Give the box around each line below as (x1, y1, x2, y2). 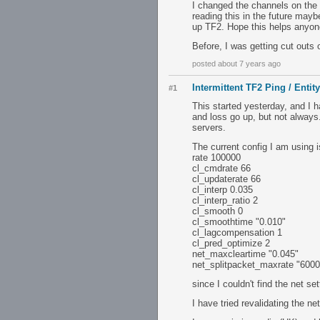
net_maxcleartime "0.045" (192, 249, 299, 259)
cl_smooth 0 (192, 206, 243, 216)
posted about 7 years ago (192, 59, 281, 68)
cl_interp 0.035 (192, 184, 253, 195)
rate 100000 (192, 152, 241, 163)
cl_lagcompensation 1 (192, 227, 282, 238)
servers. (192, 122, 226, 133)
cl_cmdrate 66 (192, 163, 251, 174)
